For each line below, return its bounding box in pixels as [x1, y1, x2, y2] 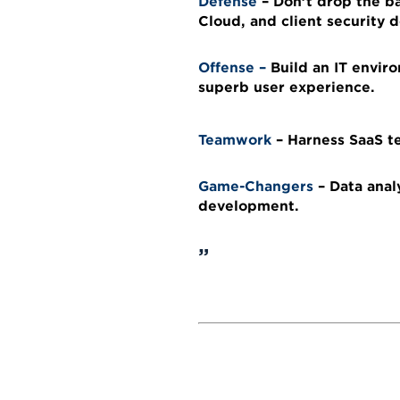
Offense [198, 57, 254, 75]
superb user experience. [198, 77, 375, 95]
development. [198, 196, 299, 213]
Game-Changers [198, 176, 313, 194]
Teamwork [198, 129, 271, 147]
